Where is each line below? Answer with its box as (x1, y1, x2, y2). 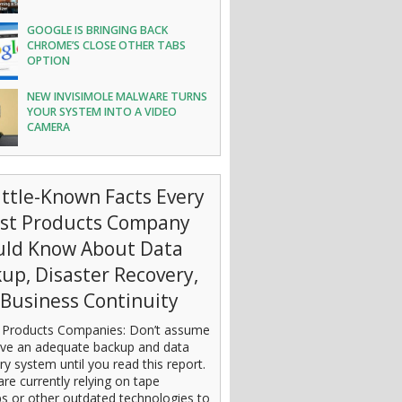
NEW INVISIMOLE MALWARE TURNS (27, 89, 208, 104)
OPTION (27, 53, 71, 68)
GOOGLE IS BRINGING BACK (27, 22, 169, 38)
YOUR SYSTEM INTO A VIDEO (27, 104, 178, 119)
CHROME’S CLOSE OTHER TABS (27, 38, 187, 53)
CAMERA (27, 119, 71, 135)
